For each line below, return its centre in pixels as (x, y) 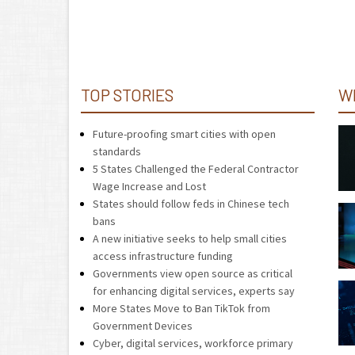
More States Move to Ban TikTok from (181, 308)
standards (117, 151)
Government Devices (143, 326)
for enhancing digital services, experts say (194, 291)
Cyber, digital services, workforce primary (193, 343)
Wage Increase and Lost (149, 186)
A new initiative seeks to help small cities (190, 239)
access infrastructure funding (163, 256)
